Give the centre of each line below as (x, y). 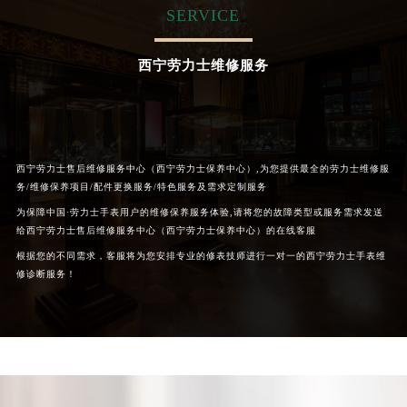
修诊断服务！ (46, 274)
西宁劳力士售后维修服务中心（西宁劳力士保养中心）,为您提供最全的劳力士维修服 (203, 169)
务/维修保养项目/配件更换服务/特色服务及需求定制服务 (141, 187)
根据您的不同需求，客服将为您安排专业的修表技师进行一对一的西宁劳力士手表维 (201, 256)
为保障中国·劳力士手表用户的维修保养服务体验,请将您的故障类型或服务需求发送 (199, 213)
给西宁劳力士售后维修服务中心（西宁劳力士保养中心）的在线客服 (166, 231)
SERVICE (203, 16)
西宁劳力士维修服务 (203, 66)
